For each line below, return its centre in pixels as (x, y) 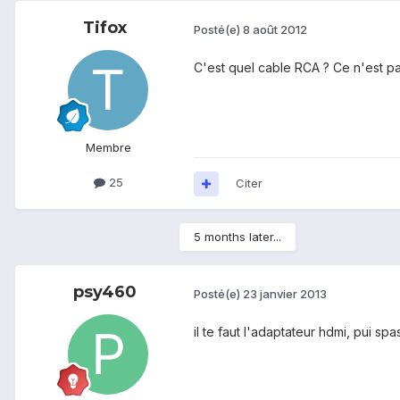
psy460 (104, 292)
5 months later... (237, 237)
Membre (108, 148)
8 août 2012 (275, 29)
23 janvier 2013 (285, 293)
